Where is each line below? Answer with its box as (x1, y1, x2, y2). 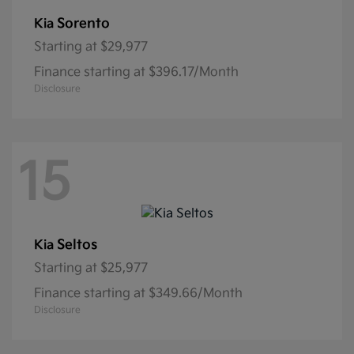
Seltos (57, 236, 97, 253)
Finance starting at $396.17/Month (34, 65, 239, 81)
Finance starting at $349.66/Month (34, 285, 243, 301)
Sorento (57, 16, 110, 32)
